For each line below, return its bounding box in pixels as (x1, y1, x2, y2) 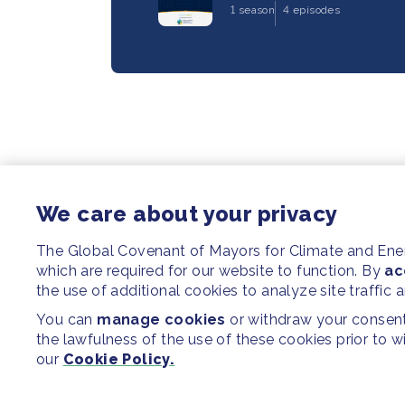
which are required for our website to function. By (36, 262, 385, 279)
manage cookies (97, 311, 226, 328)
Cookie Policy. (62, 351, 175, 368)
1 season (231, 3, 276, 16)
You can (36, 311, 98, 328)
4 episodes (283, 3, 341, 16)
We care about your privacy (36, 201, 338, 227)
